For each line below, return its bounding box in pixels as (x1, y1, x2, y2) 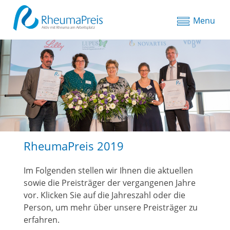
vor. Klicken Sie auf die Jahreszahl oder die (24, 189, 185, 201)
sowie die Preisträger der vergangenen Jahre (24, 177, 196, 188)
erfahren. (24, 214, 60, 225)
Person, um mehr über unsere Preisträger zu (24, 201, 198, 213)
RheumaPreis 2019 (24, 138, 124, 154)
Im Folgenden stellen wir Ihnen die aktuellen (24, 164, 193, 176)
